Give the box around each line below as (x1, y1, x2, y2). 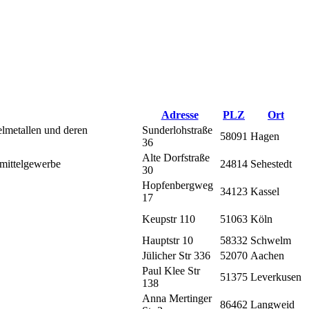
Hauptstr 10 (142, 234, 193, 246)
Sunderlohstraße (142, 123, 212, 136)
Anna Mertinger (142, 292, 212, 304)
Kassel (250, 185, 279, 197)
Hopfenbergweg (142, 179, 213, 191)
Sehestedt (250, 157, 292, 170)
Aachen (250, 249, 284, 261)
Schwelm (250, 234, 291, 246)
